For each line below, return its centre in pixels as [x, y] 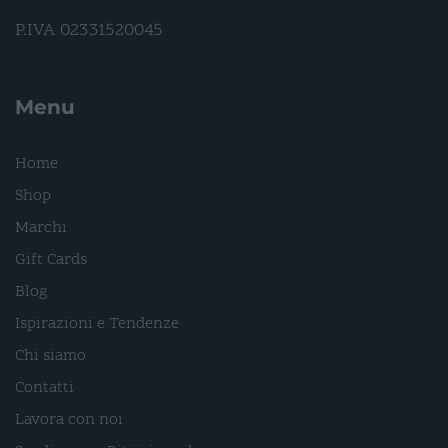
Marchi [41, 228]
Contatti [44, 388]
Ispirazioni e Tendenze [97, 324]
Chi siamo [50, 356]
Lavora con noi [69, 420]
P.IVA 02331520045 [89, 31]
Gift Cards [51, 260]
